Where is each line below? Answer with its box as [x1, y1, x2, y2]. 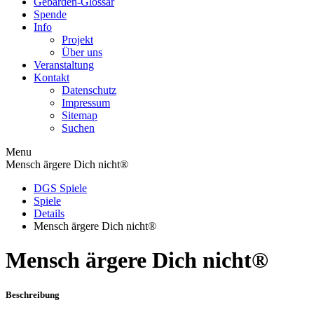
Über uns [62, 46, 102, 58]
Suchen [62, 122, 95, 134]
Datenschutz [62, 84, 116, 96]
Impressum [62, 97, 110, 109]
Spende [34, 8, 67, 20]
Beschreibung [6, 289, 60, 300]
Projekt [62, 34, 93, 46]
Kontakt [34, 71, 69, 83]
